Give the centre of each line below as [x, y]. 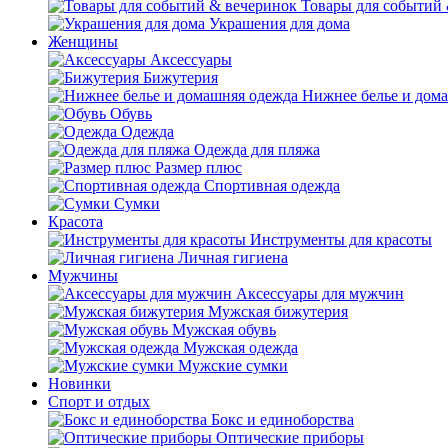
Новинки [79, 383]
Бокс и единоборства [282, 419]
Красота [75, 221]
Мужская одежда [240, 347]
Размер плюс [198, 167]
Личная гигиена [233, 257]
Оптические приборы [290, 437]
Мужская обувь [224, 329]
